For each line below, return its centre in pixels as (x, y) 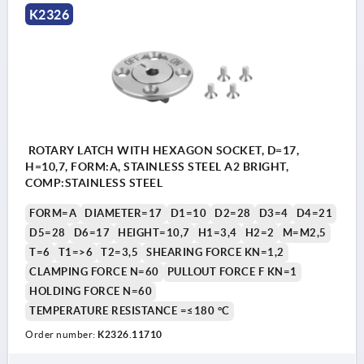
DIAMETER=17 (123, 213)
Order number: (61, 334)
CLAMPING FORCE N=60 (94, 271)
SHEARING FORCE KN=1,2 (215, 252)
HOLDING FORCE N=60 (91, 291)
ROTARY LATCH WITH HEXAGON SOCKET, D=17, (162, 150)
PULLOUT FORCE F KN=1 (232, 271)
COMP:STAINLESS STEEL (94, 182)
